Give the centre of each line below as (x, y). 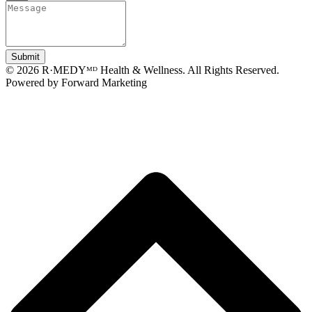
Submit (25, 56)
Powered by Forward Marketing (76, 82)
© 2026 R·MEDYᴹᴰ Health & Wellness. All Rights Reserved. (142, 70)
